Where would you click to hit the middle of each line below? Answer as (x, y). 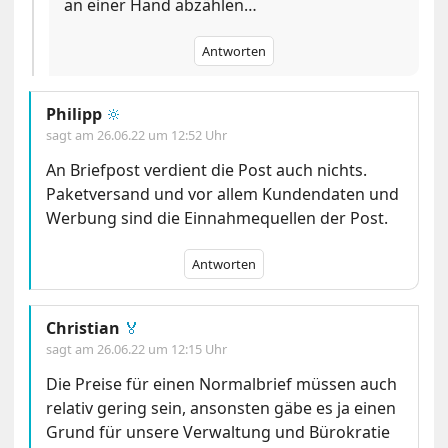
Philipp (74, 113)
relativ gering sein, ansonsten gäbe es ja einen (221, 407)
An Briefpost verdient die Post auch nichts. (207, 169)
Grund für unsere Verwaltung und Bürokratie (218, 431)
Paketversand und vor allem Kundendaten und (223, 193)
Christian (83, 327)
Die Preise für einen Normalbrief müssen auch (222, 383)
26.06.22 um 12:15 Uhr (162, 348)
